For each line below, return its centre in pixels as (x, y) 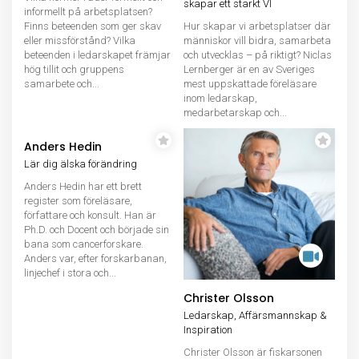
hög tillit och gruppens (74, 69)
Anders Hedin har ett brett (83, 186)
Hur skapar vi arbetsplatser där (257, 26)
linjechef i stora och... (70, 273)
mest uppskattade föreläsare (250, 84)
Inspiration (208, 330)
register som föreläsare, (78, 201)
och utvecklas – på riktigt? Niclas (258, 55)
